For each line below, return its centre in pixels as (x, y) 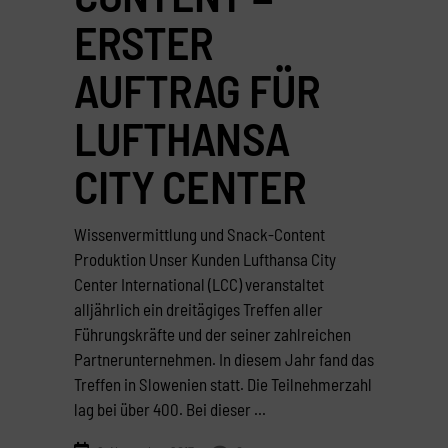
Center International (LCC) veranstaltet (199, 283)
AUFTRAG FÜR (197, 89)
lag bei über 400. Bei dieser (164, 408)
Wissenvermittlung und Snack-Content (199, 233)
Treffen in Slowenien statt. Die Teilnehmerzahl (223, 383)
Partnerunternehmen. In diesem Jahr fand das (224, 358)
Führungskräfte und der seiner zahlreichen (212, 333)
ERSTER (144, 41)
